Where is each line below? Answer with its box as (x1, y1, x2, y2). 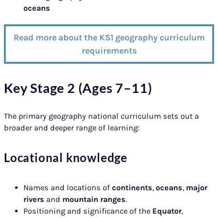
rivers (23, 194, 44, 204)
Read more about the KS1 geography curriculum (13, 32, 205, 43)
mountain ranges (62, 194, 126, 204)
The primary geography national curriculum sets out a (4, 111, 199, 121)
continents (112, 182, 152, 192)
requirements (81, 45, 137, 56)
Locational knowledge (4, 150, 127, 165)
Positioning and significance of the (23, 206, 152, 216)
